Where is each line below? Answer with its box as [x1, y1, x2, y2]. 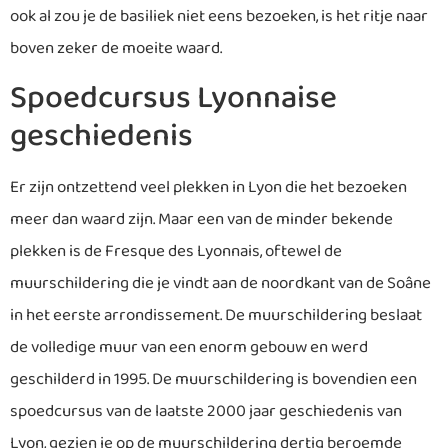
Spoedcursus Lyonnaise [10, 72, 337, 124]
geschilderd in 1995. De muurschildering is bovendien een [10, 365, 417, 393]
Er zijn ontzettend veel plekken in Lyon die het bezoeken [10, 173, 407, 201]
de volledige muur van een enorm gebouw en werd [10, 333, 368, 361]
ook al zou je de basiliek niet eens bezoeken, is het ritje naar [10, 3, 428, 31]
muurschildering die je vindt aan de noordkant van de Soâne [10, 269, 431, 297]
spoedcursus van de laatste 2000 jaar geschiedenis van [10, 397, 402, 425]
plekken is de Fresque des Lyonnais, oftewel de [10, 237, 342, 265]
